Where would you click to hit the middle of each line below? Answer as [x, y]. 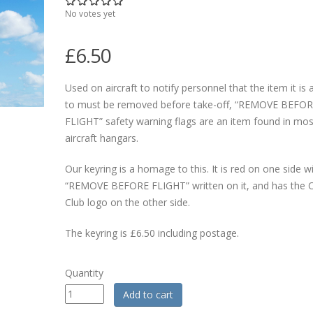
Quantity [84, 273]
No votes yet [90, 13]
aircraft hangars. [101, 138]
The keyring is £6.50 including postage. [152, 233]
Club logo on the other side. [127, 202]
